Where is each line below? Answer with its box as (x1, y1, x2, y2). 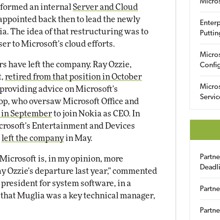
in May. (64, 134, 92, 142)
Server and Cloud (73, 2, 138, 11)
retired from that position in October (5, 72, 142, 81)
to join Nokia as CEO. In (52, 109, 140, 118)
